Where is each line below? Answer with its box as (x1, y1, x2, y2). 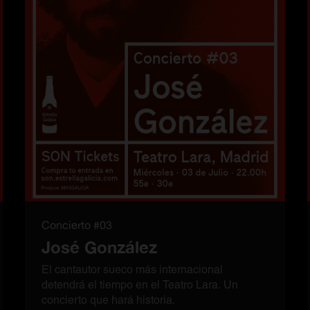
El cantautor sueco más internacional (42, 263, 223, 276)
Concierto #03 (42, 218, 112, 232)
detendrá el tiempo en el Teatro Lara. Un (42, 278, 238, 291)
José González (42, 237, 157, 257)
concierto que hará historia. (42, 293, 175, 307)
